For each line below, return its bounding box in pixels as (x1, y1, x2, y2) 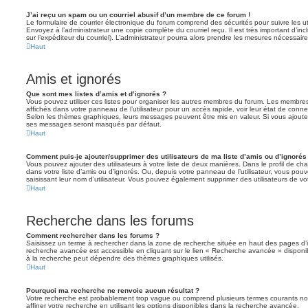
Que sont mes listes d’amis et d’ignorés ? (26, 90, 166, 98)
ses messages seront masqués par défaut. (26, 120, 162, 128)
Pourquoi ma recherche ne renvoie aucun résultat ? (26, 287, 199, 294)
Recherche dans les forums (26, 213, 194, 228)
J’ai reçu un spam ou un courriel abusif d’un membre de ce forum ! (26, 11, 250, 19)
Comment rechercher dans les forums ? (26, 232, 159, 239)
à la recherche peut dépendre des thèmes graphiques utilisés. (26, 254, 223, 262)
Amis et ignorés (26, 71, 121, 87)
